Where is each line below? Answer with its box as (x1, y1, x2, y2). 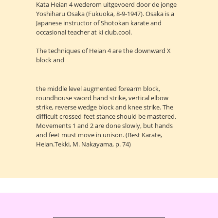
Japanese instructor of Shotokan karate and (36, 18, 162, 27)
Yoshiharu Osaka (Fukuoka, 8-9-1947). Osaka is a (36, 9, 174, 18)
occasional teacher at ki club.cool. (36, 28, 132, 36)
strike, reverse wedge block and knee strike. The (36, 103, 173, 111)
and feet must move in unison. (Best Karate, (36, 130, 162, 139)
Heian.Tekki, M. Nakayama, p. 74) (36, 140, 131, 148)
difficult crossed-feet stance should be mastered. (36, 112, 176, 121)
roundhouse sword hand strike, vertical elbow (36, 93, 168, 102)
